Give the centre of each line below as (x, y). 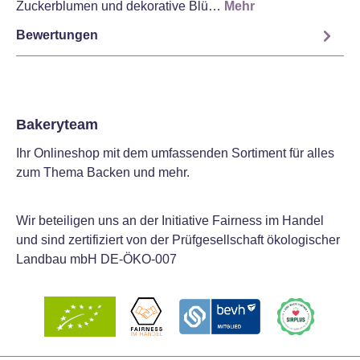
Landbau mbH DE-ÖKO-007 (96, 259)
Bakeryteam (57, 125)
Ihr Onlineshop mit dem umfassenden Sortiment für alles (175, 153)
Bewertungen (57, 35)
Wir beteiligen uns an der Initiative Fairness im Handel (170, 221)
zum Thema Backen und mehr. (103, 172)
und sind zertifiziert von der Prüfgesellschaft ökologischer (178, 240)
